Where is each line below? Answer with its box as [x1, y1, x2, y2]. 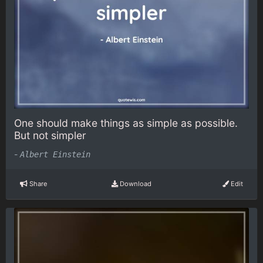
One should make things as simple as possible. [14, 117, 238, 130]
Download [117, 180, 151, 188]
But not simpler [14, 129, 86, 142]
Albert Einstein [20, 149, 90, 159]
